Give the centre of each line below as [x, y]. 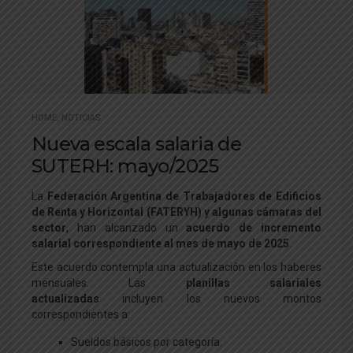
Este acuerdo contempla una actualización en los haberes [176, 267]
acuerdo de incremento [254, 228]
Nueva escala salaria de [137, 144]
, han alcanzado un [126, 228]
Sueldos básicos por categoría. [147, 342]
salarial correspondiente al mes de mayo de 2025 [160, 243]
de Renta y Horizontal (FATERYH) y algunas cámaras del [176, 212]
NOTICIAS [81, 118]
